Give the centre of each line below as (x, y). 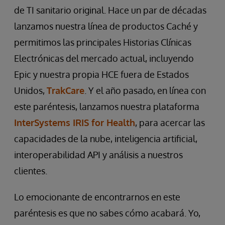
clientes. (31, 171)
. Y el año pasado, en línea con (145, 91)
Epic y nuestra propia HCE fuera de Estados (101, 75)
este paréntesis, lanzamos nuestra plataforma (107, 107)
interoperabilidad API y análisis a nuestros (98, 155)
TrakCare (66, 91)
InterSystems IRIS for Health (75, 123)
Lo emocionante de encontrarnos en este (97, 197)
